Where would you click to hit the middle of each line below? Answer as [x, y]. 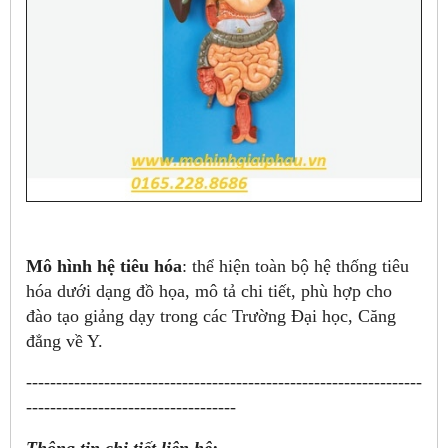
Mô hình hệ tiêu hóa [104, 266]
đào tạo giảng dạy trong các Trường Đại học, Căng [211, 316]
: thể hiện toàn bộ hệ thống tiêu [295, 266]
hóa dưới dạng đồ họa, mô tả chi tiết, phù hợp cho [209, 291]
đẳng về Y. [64, 341]
